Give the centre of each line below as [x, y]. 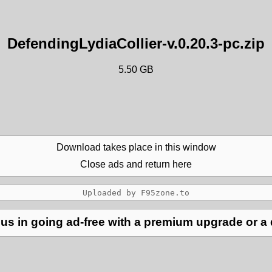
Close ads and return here [136, 164]
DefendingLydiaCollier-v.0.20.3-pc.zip [136, 43]
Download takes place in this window [136, 147]
